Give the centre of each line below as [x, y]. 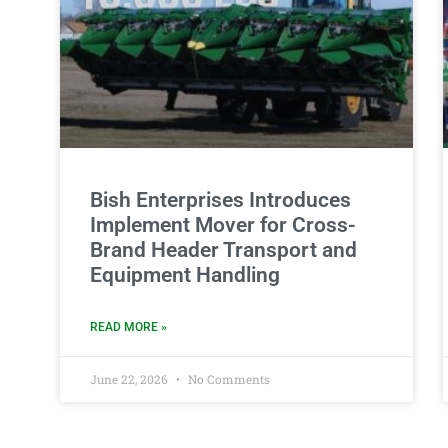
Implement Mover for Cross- [223, 224]
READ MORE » [128, 326]
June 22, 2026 [130, 378]
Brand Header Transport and [223, 249]
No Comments [227, 378]
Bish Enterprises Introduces [220, 199]
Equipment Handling [185, 274]
